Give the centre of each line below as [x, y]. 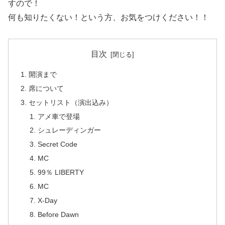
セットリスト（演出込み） [71, 102]
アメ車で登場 [59, 116]
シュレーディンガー [69, 130]
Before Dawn [58, 214]
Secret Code [57, 144]
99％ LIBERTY [61, 173]
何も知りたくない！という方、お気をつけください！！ [108, 17]
